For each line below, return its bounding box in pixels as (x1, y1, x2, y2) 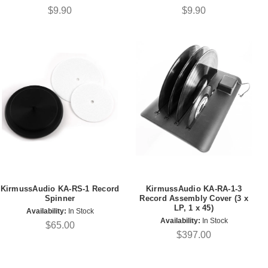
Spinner (44, 193, 75, 203)
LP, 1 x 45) (174, 203, 214, 212)
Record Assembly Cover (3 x (139, 193, 248, 203)
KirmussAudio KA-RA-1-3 (145, 184, 242, 193)
